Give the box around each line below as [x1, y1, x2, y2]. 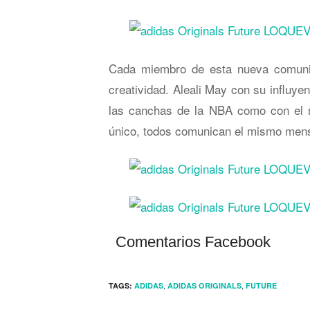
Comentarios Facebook [116, 233, 271, 250]
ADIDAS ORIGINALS [167, 280, 241, 291]
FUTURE [246, 280, 277, 291]
